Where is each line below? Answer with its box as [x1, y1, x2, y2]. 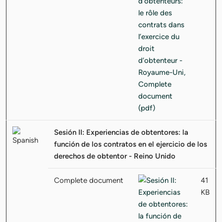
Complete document [54, 175, 123, 185]
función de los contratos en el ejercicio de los [54, 139, 207, 149]
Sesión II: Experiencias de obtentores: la [54, 127, 188, 137]
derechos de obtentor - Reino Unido [54, 151, 175, 161]
